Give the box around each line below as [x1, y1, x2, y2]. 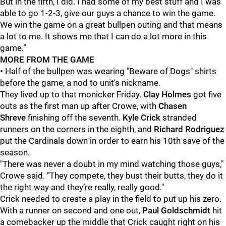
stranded [160, 112, 197, 123]
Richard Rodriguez [154, 124, 224, 134]
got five [191, 89, 221, 99]
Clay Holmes [143, 89, 191, 99]
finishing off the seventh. [28, 112, 123, 123]
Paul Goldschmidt [142, 205, 210, 215]
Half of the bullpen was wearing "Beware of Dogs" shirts [5, 66, 216, 76]
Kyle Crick [123, 112, 160, 123]
